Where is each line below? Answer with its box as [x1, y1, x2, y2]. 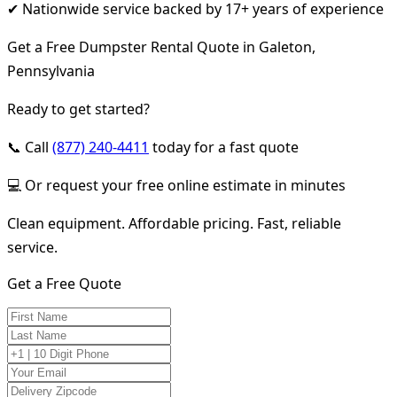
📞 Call [7, 136, 52, 157]
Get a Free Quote [7, 273, 121, 293]
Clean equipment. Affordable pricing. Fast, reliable [7, 213, 341, 233]
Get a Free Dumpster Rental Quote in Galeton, [7, 36, 315, 57]
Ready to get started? [7, 98, 150, 119]
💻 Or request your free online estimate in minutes [7, 175, 346, 195]
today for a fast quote [149, 136, 299, 157]
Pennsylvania [7, 60, 95, 81]
